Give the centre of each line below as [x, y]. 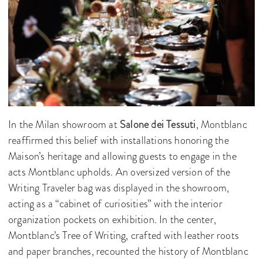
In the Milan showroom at [64, 124]
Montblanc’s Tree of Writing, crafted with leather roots [124, 235]
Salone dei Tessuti [158, 124]
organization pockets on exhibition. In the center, [112, 219]
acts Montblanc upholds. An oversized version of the [119, 172]
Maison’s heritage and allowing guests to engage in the [122, 156]
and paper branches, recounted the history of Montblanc [128, 251]
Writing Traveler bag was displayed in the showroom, [119, 188]
